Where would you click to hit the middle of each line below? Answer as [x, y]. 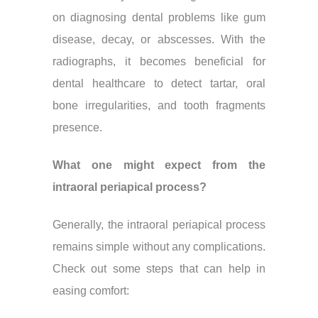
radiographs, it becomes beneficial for [159, 61]
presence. [77, 127]
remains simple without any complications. [159, 247]
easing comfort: [91, 291]
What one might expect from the [159, 165]
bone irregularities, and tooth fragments [159, 105]
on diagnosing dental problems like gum [159, 17]
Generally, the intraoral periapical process [159, 225]
